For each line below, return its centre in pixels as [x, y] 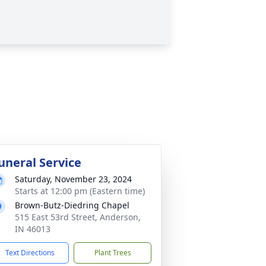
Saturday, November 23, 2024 [73, 179]
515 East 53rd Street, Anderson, [78, 217]
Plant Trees [113, 253]
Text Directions [30, 253]
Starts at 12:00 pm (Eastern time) [80, 191]
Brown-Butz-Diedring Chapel [72, 205]
